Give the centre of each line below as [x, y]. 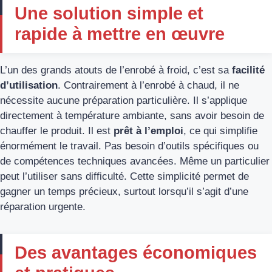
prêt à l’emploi [148, 131]
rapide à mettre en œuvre [120, 34]
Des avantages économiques [136, 252]
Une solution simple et [109, 13]
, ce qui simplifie [220, 131]
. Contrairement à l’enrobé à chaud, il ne [148, 85]
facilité [247, 70]
